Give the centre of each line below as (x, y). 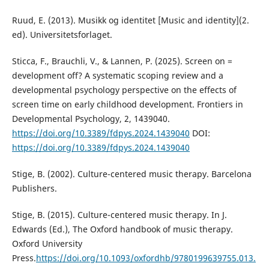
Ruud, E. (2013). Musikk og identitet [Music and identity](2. (130, 20)
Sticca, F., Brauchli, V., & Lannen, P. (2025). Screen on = (122, 61)
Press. (24, 258)
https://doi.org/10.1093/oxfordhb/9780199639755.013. (146, 258)
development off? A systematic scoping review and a (117, 76)
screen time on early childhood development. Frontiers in (127, 104)
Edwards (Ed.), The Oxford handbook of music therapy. (122, 229)
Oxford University (47, 244)
